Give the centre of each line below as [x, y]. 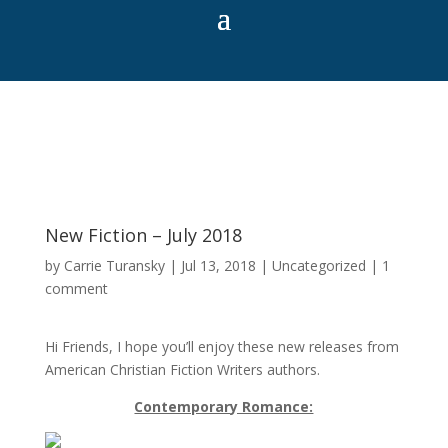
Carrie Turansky [114, 265]
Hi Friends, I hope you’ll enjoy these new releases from [221, 346]
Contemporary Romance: [224, 406]
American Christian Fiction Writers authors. [184, 369]
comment [76, 288]
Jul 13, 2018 [218, 265]
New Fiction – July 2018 [143, 235]
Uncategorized [318, 265]
